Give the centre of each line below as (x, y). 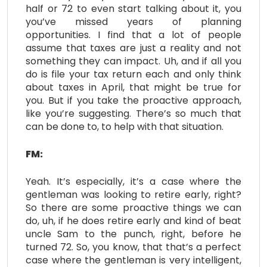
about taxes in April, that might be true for (133, 87)
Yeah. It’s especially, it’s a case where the (133, 181)
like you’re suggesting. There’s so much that (133, 113)
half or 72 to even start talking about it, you (133, 8)
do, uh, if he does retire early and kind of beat (133, 221)
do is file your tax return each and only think (133, 74)
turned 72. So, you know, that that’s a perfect (133, 247)
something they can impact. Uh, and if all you (133, 61)
